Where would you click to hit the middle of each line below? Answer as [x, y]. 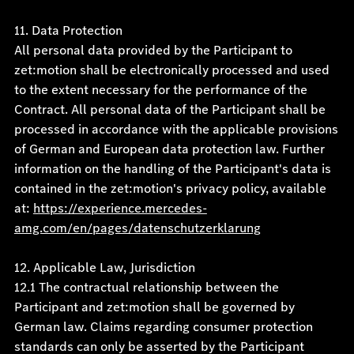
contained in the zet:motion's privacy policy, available [170, 188]
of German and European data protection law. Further [169, 149]
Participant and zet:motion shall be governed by [154, 307]
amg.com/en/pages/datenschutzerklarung [137, 228]
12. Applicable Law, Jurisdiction [104, 267]
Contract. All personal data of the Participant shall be [169, 109]
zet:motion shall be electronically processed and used [171, 70]
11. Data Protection [68, 30]
